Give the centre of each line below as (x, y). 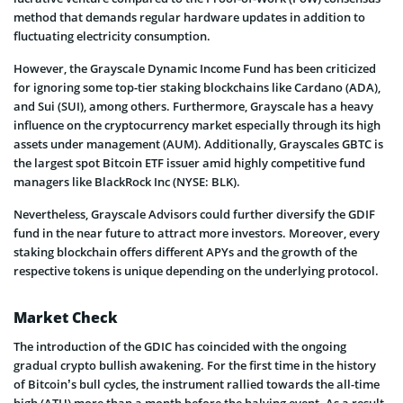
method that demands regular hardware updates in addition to (189, 17)
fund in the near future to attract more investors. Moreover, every (197, 233)
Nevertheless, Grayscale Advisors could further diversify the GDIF (194, 214)
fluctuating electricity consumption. (112, 36)
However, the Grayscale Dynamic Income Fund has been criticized (195, 68)
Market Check (66, 317)
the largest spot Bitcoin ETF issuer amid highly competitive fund (189, 162)
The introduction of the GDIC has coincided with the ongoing (180, 346)
